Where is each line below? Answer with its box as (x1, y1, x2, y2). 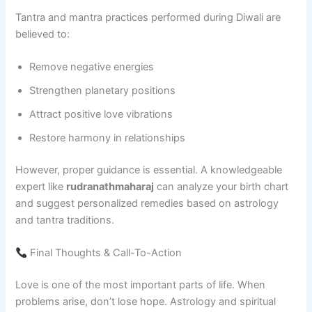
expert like (15, 180, 67, 193)
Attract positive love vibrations (29, 107, 173, 120)
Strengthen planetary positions (29, 84, 176, 97)
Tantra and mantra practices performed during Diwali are (15, 10, 281, 24)
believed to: (15, 27, 70, 40)
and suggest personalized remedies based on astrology (15, 196, 279, 210)
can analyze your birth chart (154, 180, 289, 193)
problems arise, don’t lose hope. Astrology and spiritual (15, 295, 276, 309)
